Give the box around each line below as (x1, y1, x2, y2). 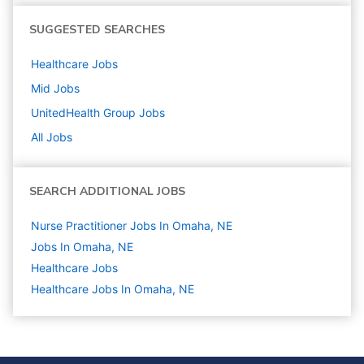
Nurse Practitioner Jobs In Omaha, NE (31, 219, 232, 233)
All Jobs (31, 130, 72, 145)
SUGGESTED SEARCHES (29, 22, 165, 38)
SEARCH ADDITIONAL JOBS (29, 184, 185, 200)
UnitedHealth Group (31, 106, 136, 120)
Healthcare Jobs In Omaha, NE (31, 282, 194, 297)
